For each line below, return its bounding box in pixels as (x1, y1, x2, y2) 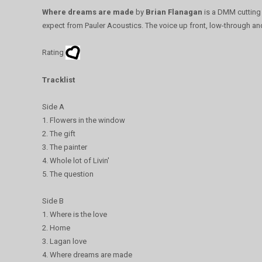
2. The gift (42, 129, 75, 139)
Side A (42, 102, 64, 112)
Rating (42, 47, 65, 57)
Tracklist (42, 75, 75, 85)
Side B (42, 196, 64, 206)
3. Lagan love (42, 237, 87, 246)
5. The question (42, 170, 94, 179)
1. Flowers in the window (42, 116, 125, 125)
